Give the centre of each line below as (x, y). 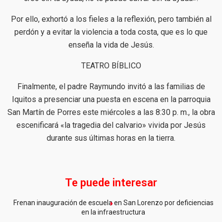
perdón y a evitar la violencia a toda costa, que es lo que (111, 32)
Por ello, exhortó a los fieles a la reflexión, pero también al (111, 19)
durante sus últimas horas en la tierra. (111, 138)
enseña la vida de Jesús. (111, 45)
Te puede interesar (111, 182)
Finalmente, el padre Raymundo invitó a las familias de (111, 86)
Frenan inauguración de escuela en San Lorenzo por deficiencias (113, 202)
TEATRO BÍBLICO (111, 65)
